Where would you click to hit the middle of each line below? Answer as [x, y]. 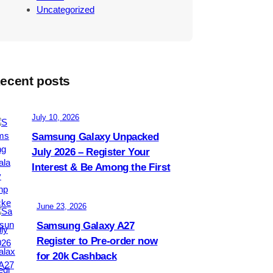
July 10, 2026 [56, 118]
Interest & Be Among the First [101, 168]
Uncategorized [65, 9]
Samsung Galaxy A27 [85, 226]
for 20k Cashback [76, 257]
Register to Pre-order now [97, 241]
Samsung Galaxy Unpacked [95, 137]
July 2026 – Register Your [91, 152]
